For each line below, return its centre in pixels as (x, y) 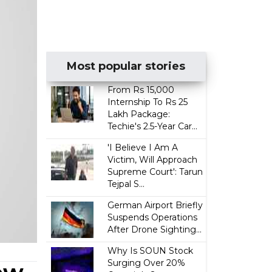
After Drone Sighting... (155, 229)
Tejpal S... (126, 184)
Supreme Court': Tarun (155, 172)
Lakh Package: (139, 114)
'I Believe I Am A (143, 148)
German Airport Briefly (155, 205)
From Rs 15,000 (141, 90)
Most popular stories (126, 66)
